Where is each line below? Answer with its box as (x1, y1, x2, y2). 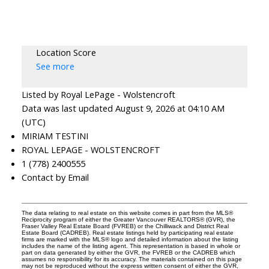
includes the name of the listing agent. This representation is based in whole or (21, 243, 240, 250)
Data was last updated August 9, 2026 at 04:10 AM (21, 102, 225, 115)
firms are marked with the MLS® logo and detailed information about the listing (21, 236, 238, 243)
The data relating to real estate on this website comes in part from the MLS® (21, 210, 233, 217)
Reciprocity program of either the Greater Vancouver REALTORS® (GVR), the (21, 216, 235, 223)
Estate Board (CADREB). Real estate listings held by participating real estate (21, 229, 234, 237)
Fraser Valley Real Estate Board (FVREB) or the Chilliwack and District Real (21, 223, 229, 230)
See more (35, 60, 74, 73)
